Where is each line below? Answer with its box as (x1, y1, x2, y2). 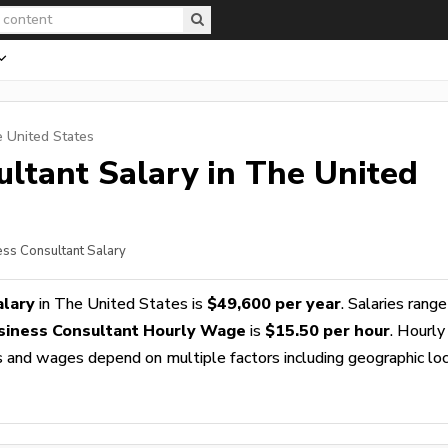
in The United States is (35, 294, 207, 313)
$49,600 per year (207, 294, 341, 313)
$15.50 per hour (265, 321, 390, 340)
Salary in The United (89, 154, 418, 191)
